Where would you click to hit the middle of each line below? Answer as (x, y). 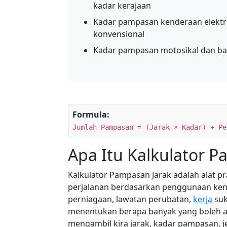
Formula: (91, 115)
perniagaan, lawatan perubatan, (130, 199)
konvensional (119, 34)
